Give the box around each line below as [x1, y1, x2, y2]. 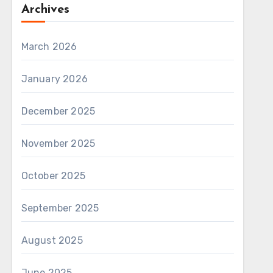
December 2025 [21, 105, 96, 117]
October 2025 [21, 170, 86, 182]
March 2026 [21, 41, 77, 52]
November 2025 [21, 138, 96, 149]
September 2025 [21, 202, 99, 214]
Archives [21, 4, 69, 16]
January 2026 [21, 73, 88, 85]
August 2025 [21, 235, 83, 246]
